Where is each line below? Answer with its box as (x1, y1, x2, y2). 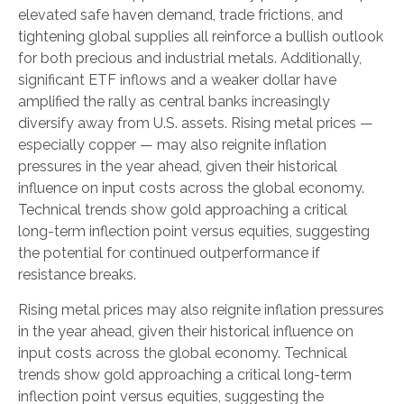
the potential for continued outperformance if (18, 243, 320, 262)
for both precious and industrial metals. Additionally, (18, 49, 362, 67)
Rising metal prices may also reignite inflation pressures (18, 300, 384, 318)
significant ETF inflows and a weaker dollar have (18, 70, 336, 88)
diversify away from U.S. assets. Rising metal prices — (18, 114, 373, 132)
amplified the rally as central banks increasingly (18, 92, 330, 110)
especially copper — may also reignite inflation (18, 135, 326, 153)
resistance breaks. (18, 265, 136, 283)
